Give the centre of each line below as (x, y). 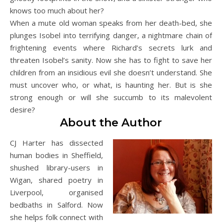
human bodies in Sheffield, (56, 155)
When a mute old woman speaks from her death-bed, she (111, 23)
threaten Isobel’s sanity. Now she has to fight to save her (111, 60)
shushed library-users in (56, 167)
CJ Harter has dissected (56, 143)
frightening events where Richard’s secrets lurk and (111, 48)
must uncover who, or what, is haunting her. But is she (111, 85)
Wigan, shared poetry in (56, 180)
